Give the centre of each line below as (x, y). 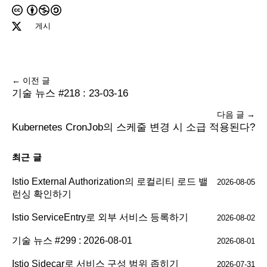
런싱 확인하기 (42, 194)
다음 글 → (236, 114)
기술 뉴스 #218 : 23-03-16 (70, 93)
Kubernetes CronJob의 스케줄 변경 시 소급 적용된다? (133, 127)
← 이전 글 (31, 80)
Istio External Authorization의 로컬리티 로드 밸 (110, 181)
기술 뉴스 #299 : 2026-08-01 (72, 240)
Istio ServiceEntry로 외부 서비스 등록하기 (100, 217)
